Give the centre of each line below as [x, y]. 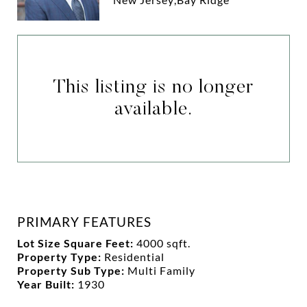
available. [153, 109]
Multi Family [161, 270]
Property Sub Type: [72, 270]
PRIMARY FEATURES [84, 221]
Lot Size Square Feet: [77, 243]
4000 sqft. [163, 243]
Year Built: [47, 284]
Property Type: [61, 256]
